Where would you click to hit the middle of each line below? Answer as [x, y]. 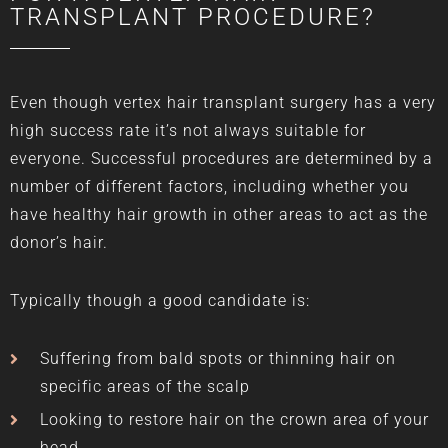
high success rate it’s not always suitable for [188, 130]
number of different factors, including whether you [209, 186]
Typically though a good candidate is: [160, 300]
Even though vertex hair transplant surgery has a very [223, 102]
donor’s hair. [59, 242]
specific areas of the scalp [145, 386]
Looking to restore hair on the [160, 419]
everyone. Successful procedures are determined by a [221, 158]
